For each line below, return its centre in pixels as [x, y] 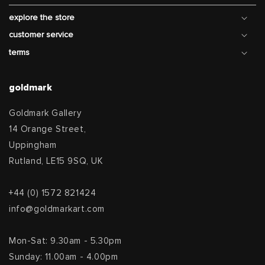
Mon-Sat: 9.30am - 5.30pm [65, 241]
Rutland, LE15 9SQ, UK [56, 161]
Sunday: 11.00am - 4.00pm [64, 257]
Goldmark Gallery [45, 113]
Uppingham [33, 145]
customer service [41, 35]
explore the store [42, 17]
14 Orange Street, [48, 129]
